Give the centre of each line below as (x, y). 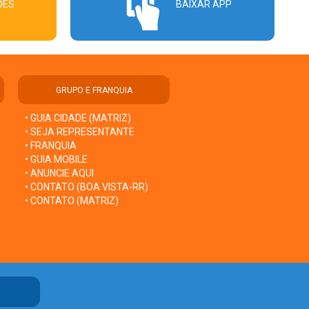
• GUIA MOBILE (56, 159)
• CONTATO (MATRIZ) (72, 200)
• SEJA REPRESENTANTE (81, 131)
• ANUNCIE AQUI (59, 173)
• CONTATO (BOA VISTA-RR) (87, 187)
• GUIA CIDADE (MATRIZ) (78, 118)
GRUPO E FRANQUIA (94, 90)
